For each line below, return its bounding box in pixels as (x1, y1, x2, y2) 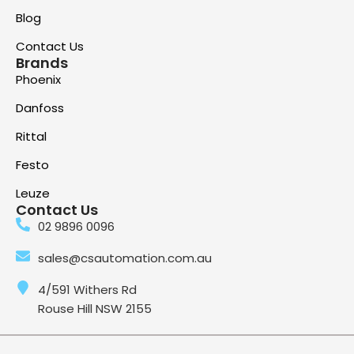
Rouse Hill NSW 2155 (37, 300, 152, 318)
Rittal (16, 128, 47, 145)
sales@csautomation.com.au (37, 250, 212, 267)
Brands (16, 53, 68, 73)
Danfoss (16, 100, 64, 117)
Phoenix (16, 71, 61, 88)
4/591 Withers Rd (37, 281, 137, 299)
